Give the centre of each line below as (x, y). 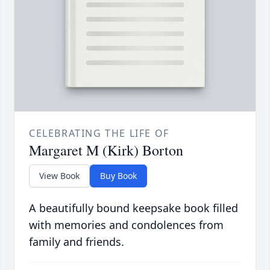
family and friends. (77, 242)
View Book (59, 176)
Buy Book (118, 176)
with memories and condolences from (126, 225)
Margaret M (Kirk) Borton (106, 150)
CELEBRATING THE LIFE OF (99, 133)
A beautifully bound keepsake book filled (133, 208)
